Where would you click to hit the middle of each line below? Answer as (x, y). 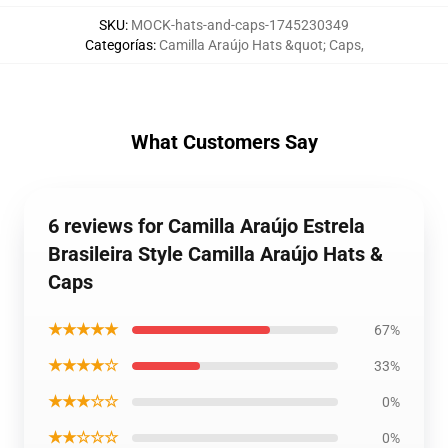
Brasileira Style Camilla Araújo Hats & (215, 254)
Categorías (118, 45)
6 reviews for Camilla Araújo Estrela (206, 226)
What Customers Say (224, 142)
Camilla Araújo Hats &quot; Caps (259, 45)
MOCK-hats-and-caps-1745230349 (240, 25)
